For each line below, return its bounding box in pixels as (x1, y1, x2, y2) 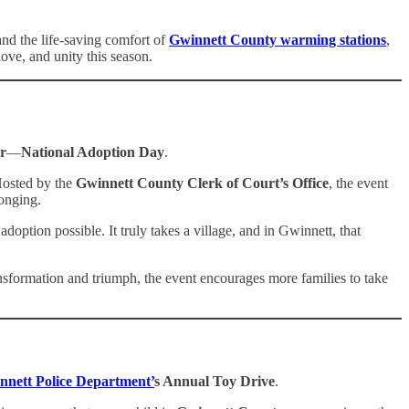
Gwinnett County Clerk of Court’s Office (76, 175, 329, 191)
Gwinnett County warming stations (169, 31, 386, 47)
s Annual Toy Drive (154, 373, 275, 390)
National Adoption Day (21, 144, 164, 160)
